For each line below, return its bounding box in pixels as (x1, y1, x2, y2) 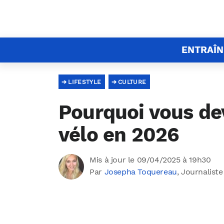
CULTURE (117, 78, 146, 85)
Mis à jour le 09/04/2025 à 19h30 (89, 155, 211, 164)
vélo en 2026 (58, 123, 179, 146)
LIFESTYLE (68, 78, 101, 85)
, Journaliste (176, 167, 223, 176)
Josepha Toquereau (104, 167, 177, 176)
